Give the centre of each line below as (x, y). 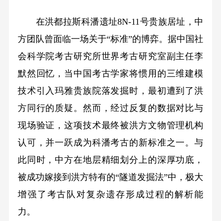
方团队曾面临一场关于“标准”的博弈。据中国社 (110, 39)
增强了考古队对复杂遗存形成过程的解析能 (110, 195)
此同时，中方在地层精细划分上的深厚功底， (110, 160)
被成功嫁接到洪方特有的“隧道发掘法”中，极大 (110, 177)
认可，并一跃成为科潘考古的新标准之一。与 (110, 143)
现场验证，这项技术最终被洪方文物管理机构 (110, 126)
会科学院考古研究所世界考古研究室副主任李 (110, 56)
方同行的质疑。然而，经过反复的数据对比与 (110, 108)
